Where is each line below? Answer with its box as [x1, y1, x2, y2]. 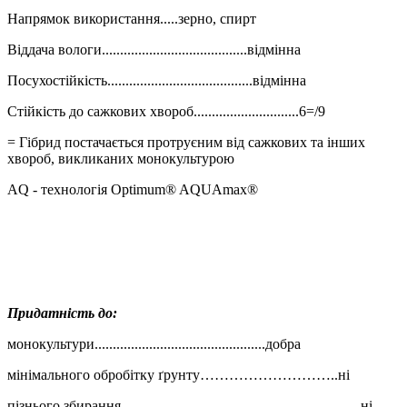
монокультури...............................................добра [7, 335, 301, 352]
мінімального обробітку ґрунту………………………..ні [7, 366, 350, 382]
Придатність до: [7, 304, 117, 321]
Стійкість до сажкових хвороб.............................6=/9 [7, 103, 325, 119]
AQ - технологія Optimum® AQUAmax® [7, 181, 258, 197]
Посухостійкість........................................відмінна [7, 72, 306, 88]
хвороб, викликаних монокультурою [7, 150, 234, 166]
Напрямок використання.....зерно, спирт [7, 10, 256, 26]
